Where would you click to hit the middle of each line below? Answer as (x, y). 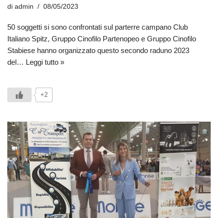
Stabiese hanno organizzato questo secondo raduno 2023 (98, 50)
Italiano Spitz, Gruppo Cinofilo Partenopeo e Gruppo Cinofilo (102, 38)
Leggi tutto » (45, 62)
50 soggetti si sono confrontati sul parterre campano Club (98, 27)
